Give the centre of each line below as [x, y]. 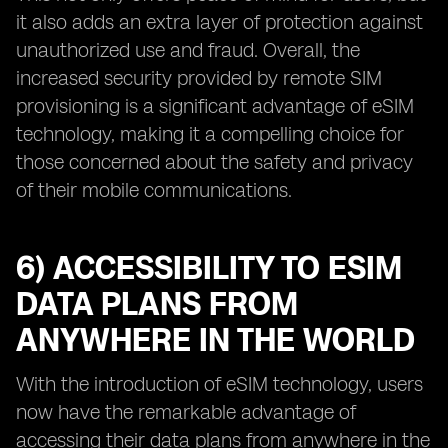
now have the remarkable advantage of [186, 412]
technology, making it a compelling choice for [210, 134]
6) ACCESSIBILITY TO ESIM [209, 268]
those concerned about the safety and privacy [214, 162]
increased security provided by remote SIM [199, 78]
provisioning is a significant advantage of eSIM [215, 106]
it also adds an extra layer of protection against [219, 22]
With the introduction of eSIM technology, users [219, 384]
